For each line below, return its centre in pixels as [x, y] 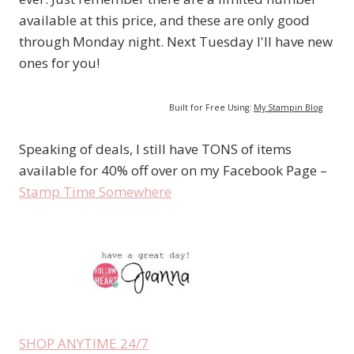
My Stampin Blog [288, 108]
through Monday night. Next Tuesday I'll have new [176, 42]
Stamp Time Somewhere [95, 192]
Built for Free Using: [211, 108]
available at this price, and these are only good [164, 21]
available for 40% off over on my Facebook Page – [173, 171]
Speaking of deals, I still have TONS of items [155, 149]
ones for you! [59, 63]
